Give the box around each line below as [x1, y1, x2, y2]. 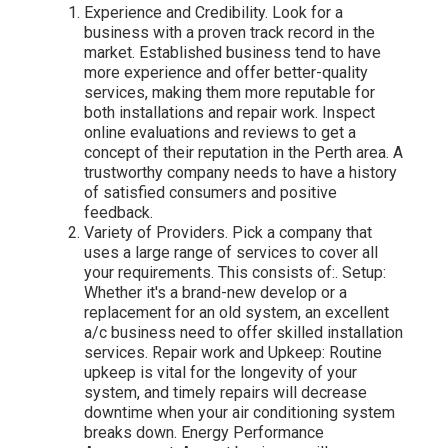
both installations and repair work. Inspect [84, 103, 375, 123]
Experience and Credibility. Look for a [84, 3, 343, 23]
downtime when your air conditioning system [84, 403, 395, 423]
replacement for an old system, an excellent [84, 303, 389, 323]
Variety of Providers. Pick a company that [84, 223, 372, 243]
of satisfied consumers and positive [84, 183, 337, 203]
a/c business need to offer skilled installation [84, 323, 403, 343]
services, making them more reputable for [84, 83, 375, 103]
